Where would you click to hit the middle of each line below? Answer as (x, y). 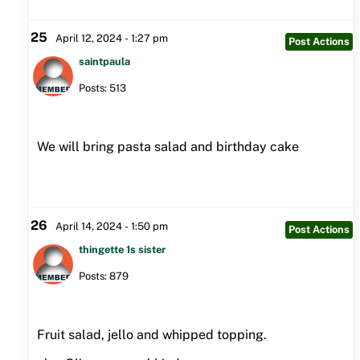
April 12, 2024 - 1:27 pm (111, 39)
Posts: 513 (102, 88)
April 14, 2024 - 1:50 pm (111, 227)
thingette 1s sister (122, 250)
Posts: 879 (103, 276)
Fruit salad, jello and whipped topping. (151, 335)
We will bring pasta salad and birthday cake (168, 147)
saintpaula (104, 62)
